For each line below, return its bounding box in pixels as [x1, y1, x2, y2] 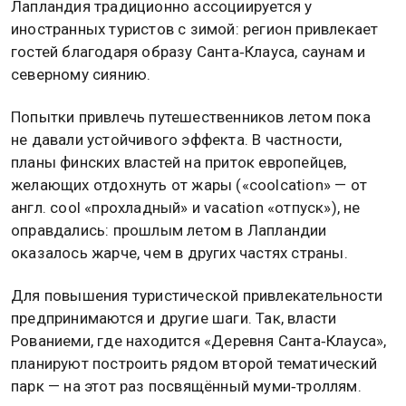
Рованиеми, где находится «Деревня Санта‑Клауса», [11, 332, 387, 351]
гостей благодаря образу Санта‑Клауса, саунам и [11, 42, 366, 61]
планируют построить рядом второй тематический [11, 354, 377, 373]
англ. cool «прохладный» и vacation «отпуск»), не [11, 198, 361, 217]
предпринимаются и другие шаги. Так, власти [11, 309, 337, 328]
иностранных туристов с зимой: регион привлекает [11, 19, 379, 38]
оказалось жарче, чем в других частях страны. [11, 244, 348, 263]
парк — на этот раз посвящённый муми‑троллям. [11, 377, 362, 396]
